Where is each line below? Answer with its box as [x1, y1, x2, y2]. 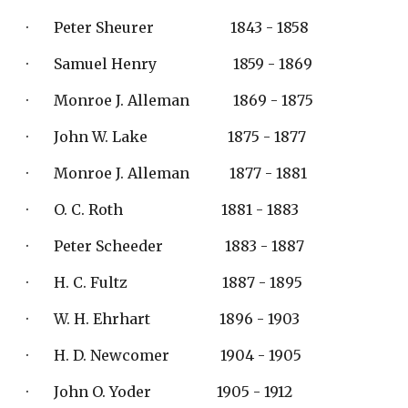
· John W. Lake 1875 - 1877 [26, 127, 307, 146]
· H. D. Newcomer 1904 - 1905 [26, 346, 302, 364]
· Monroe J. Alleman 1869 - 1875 [26, 91, 314, 109]
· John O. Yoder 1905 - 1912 [26, 382, 293, 401]
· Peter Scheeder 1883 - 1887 [26, 237, 305, 255]
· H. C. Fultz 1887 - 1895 [26, 273, 303, 291]
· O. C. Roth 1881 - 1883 [26, 200, 300, 219]
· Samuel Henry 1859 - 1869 [26, 55, 313, 73]
